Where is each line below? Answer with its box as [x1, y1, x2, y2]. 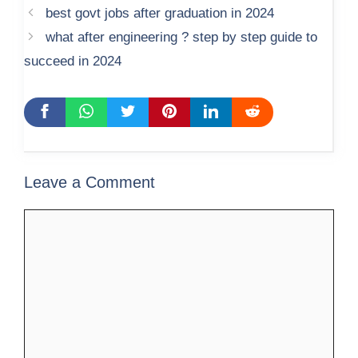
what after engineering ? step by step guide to [46, 29, 318, 45]
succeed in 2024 [24, 53, 121, 69]
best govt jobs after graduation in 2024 [46, 5, 275, 21]
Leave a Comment [24, 173, 155, 192]
